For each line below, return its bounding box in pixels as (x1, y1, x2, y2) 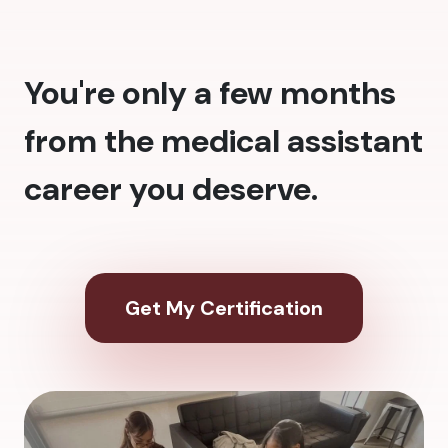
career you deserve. (24, 168, 318, 211)
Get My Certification (125, 295, 323, 322)
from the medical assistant (24, 120, 423, 163)
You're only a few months (24, 72, 396, 115)
